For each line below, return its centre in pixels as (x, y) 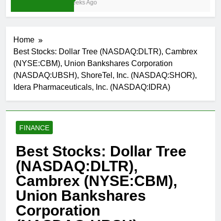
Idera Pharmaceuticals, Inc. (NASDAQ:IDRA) (92, 87)
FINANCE (34, 128)
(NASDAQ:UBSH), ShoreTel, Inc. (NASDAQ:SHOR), (105, 75)
